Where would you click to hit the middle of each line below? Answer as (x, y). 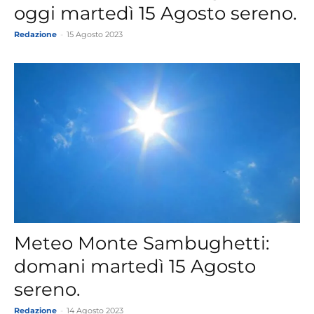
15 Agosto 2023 (95, 35)
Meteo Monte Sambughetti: (142, 243)
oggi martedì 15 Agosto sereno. (156, 14)
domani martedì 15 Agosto (135, 266)
